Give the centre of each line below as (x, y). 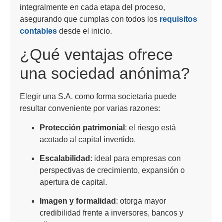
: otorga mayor (141, 201)
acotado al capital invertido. (88, 139)
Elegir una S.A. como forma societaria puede (98, 97)
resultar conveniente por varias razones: (90, 109)
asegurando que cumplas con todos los (90, 19)
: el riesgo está (150, 127)
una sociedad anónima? (105, 74)
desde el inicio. (84, 31)
